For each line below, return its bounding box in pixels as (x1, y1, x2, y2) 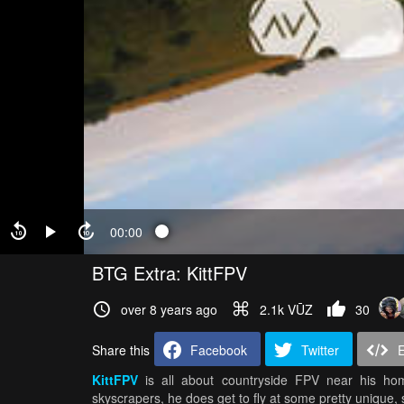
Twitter (301, 341, 339, 359)
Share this (92, 341, 150, 359)
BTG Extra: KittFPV (92, 260, 247, 286)
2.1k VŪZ (260, 300, 313, 318)
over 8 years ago (121, 300, 217, 318)
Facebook (190, 341, 247, 359)
